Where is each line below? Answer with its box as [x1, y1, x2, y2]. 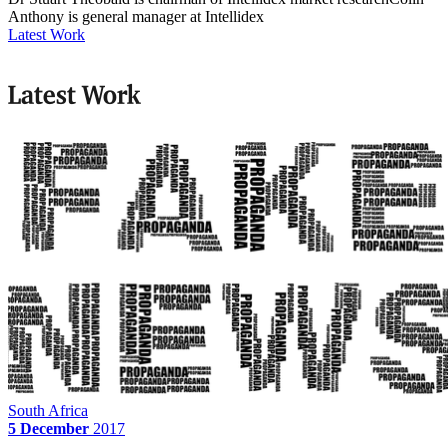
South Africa [8, 401, 88, 419]
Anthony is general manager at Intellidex [8, 8, 264, 26]
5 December [8, 419, 89, 437]
